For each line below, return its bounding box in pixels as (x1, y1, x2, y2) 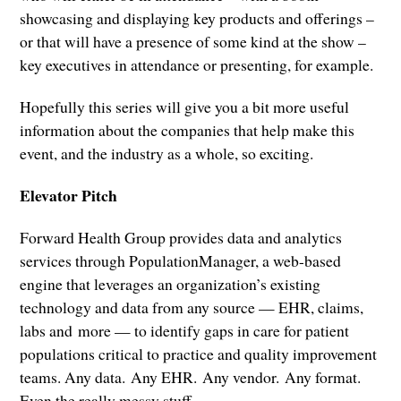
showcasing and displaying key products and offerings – (20, 7, 375, 30)
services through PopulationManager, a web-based (20, 250, 342, 272)
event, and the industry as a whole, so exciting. (20, 142, 314, 165)
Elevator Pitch (20, 183, 118, 208)
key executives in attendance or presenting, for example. (20, 54, 374, 76)
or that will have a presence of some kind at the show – (20, 30, 367, 53)
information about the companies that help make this (20, 119, 355, 141)
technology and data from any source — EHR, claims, (20, 296, 364, 319)
